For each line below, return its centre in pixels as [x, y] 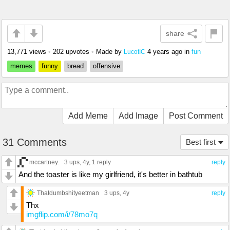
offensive [107, 66]
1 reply [101, 162]
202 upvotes [71, 51]
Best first [201, 142]
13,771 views [27, 51]
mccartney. [44, 162]
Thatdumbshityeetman [68, 193]
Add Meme [88, 116]
